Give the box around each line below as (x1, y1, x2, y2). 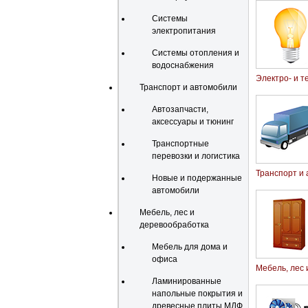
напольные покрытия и (152, 289, 243, 298)
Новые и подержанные (152, 173, 242, 183)
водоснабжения (152, 60, 214, 70)
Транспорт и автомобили (140, 82, 237, 92)
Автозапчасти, (152, 104, 208, 114)
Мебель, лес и (140, 208, 195, 217)
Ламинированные (152, 276, 221, 286)
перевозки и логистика (152, 151, 240, 161)
